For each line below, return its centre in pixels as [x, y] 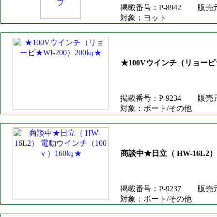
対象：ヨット [143, 18]
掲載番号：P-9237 [151, 189]
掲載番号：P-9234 [151, 98]
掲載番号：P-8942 [151, 8]
